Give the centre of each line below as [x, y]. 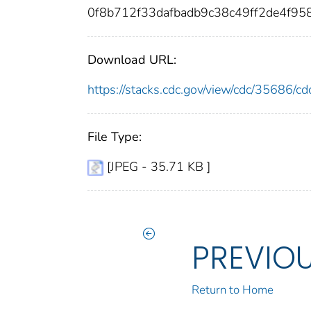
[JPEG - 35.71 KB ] [159, 167]
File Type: [115, 137]
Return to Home [233, 290]
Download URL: [132, 60]
